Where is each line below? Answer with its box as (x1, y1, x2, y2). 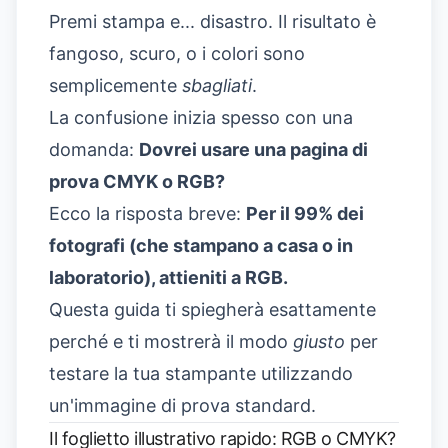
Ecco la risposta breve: (49, 203, 246, 225)
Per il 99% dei (246, 203, 364, 225)
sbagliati (182, 75, 252, 97)
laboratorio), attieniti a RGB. (49, 267, 288, 289)
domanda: (49, 139, 139, 161)
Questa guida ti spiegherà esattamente (49, 299, 376, 321)
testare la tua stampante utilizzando (49, 363, 353, 385)
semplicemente (49, 75, 182, 97)
